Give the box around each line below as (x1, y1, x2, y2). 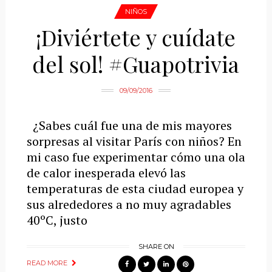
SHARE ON (138, 242, 174, 251)
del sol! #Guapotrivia (32, 49, 240, 78)
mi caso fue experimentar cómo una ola (26, 149, 245, 165)
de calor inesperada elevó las (26, 165, 186, 181)
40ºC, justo (26, 212, 87, 228)
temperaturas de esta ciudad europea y (26, 180, 243, 197)
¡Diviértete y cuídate (36, 22, 236, 52)
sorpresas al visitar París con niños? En (26, 133, 242, 149)
